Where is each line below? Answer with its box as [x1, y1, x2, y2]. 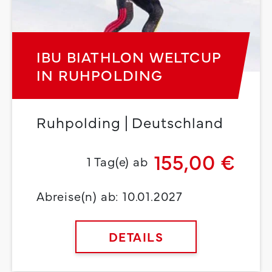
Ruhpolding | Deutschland [36, 112, 224, 132]
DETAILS [108, 228, 164, 245]
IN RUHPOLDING [36, 64, 163, 85]
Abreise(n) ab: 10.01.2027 [36, 188, 183, 205]
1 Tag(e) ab [86, 153, 148, 170]
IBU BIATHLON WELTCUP [36, 46, 222, 67]
